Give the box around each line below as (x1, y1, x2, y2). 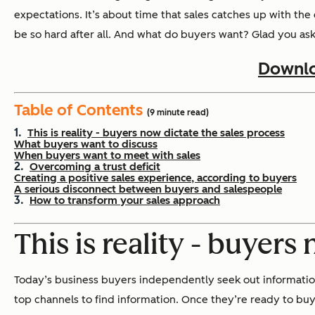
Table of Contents (14, 100, 147, 120)
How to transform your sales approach (30, 193, 220, 207)
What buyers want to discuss (14, 137, 157, 150)
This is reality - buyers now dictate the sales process (27, 126, 285, 139)
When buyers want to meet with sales (14, 148, 200, 162)
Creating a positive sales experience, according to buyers (14, 171, 297, 184)
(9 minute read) (147, 107, 209, 117)
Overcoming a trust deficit (30, 160, 160, 173)
